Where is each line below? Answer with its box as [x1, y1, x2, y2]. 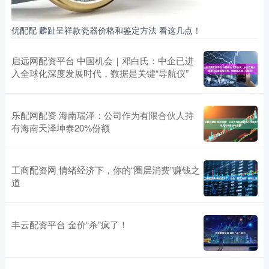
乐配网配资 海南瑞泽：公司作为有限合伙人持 [11, 108, 194, 121]
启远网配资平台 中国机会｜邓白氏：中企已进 [11, 53, 194, 67]
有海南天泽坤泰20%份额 [11, 121, 110, 134]
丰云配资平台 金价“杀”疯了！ [11, 217, 128, 231]
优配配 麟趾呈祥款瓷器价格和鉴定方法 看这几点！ [11, 23, 201, 36]
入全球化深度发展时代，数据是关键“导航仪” [11, 66, 189, 79]
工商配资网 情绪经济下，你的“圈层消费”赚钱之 [11, 163, 200, 176]
